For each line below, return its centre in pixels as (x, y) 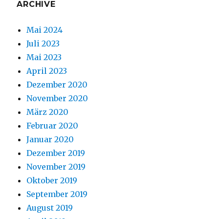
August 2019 (50, 208)
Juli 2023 (43, 43)
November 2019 (56, 166)
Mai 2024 (45, 30)
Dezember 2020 (57, 84)
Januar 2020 (50, 139)
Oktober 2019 (52, 180)
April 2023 (47, 71)
